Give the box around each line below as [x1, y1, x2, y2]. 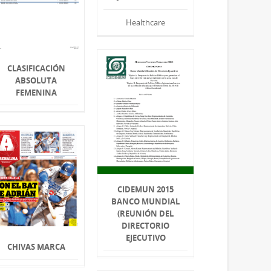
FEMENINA [15, 87, 57, 99]
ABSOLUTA [15, 75, 57, 87]
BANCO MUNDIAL [111, 196, 180, 207]
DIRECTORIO [122, 220, 170, 232]
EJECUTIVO [125, 232, 166, 244]
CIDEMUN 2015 [117, 184, 174, 195]
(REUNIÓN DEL [117, 208, 174, 220]
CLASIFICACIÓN [7, 63, 65, 74]
